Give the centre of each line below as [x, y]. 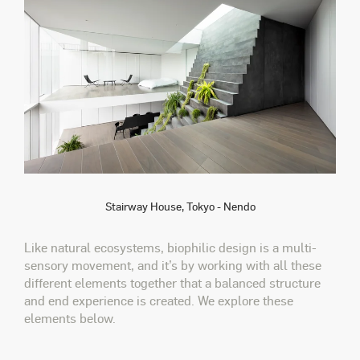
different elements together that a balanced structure [172, 282]
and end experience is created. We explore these [159, 300]
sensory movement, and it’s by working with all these [173, 264]
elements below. [70, 317]
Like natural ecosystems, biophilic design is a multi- [170, 247]
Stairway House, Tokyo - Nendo [180, 206]
